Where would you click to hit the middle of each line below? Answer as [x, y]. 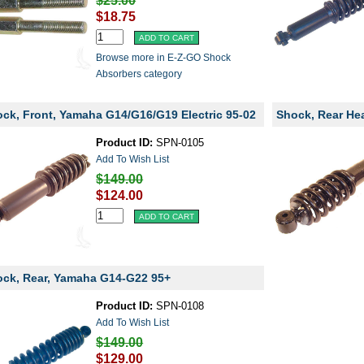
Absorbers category [139, 74]
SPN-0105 [179, 143]
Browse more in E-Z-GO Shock [164, 58]
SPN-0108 [179, 306]
